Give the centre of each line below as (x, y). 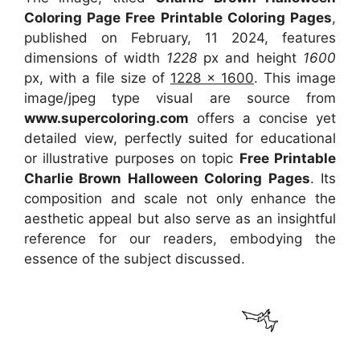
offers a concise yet (262, 119)
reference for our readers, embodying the (180, 239)
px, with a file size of (97, 78)
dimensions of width (95, 58)
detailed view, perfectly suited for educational (180, 139)
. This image (295, 78)
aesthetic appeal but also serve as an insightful (180, 219)
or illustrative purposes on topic (132, 159)
